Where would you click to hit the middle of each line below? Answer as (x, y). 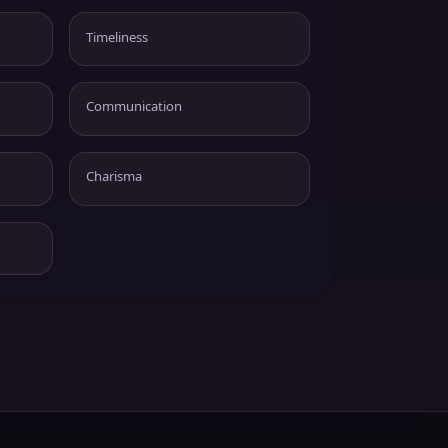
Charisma (114, 176)
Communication (134, 106)
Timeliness (117, 36)
